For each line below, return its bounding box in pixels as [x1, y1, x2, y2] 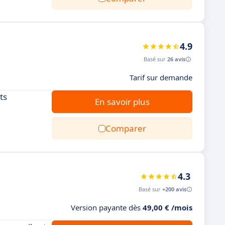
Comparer [105, 123, 146, 134]
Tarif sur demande [130, 72, 192, 82]
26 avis [167, 55, 185, 63]
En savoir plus [94, 96, 150, 107]
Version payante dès [71, 202, 143, 212]
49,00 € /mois [143, 202, 192, 212]
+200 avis [162, 185, 186, 193]
